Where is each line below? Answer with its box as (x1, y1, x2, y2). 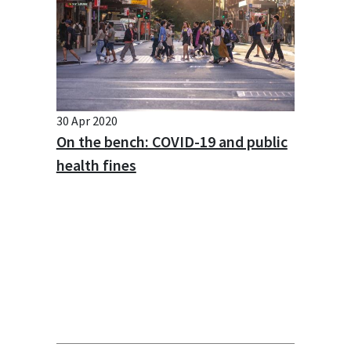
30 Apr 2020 (56, 112, 118, 128)
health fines (56, 154, 136, 175)
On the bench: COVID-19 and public (56, 131, 288, 151)
